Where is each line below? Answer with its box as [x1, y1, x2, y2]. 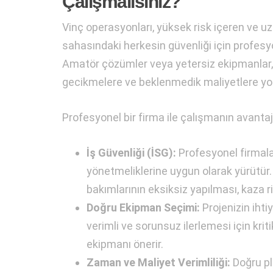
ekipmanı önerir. [87, 237, 163, 250]
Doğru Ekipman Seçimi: [87, 200, 200, 214]
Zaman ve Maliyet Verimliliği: [87, 255, 230, 269]
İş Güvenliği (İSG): [87, 146, 176, 159]
